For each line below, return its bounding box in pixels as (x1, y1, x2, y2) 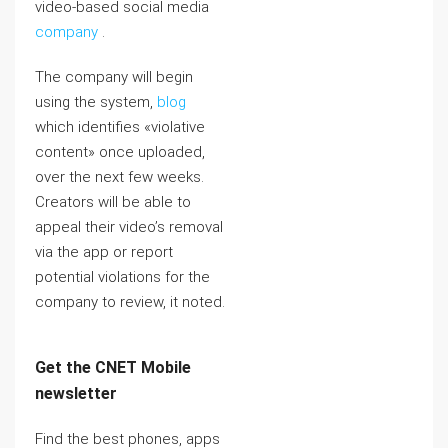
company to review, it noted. (35, 293, 225, 311)
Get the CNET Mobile (35, 358, 191, 377)
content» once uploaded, (35, 143, 205, 161)
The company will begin (35, 68, 193, 86)
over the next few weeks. (35, 168, 204, 186)
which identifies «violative (35, 118, 205, 136)
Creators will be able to (35, 193, 191, 211)
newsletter (35, 384, 117, 403)
